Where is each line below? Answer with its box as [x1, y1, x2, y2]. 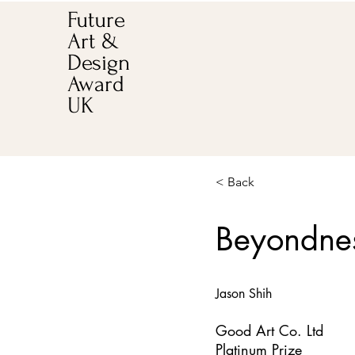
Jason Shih [216, 285, 272, 302]
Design [67, 50, 130, 75]
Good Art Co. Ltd [216, 321, 323, 340]
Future [67, 7, 125, 32]
